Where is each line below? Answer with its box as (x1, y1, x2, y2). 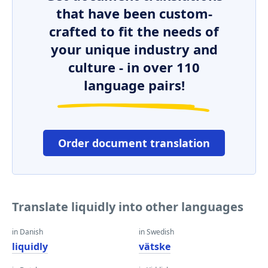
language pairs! (83, 76, 185, 94)
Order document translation (58, 136, 210, 150)
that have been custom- (56, 4, 212, 22)
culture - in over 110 (68, 58, 200, 76)
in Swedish (139, 227, 174, 237)
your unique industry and (50, 40, 218, 58)
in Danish (12, 227, 43, 237)
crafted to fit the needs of (49, 22, 219, 40)
